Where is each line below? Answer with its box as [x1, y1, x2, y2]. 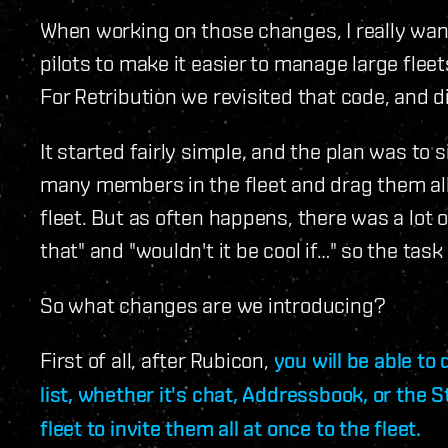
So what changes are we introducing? [40, 291, 386, 317]
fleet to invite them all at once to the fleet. [40, 414, 421, 441]
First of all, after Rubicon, [40, 346, 274, 372]
